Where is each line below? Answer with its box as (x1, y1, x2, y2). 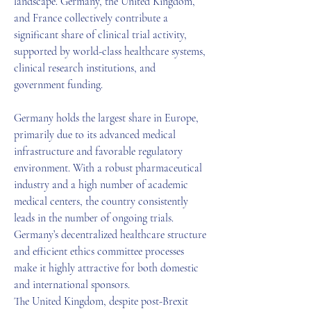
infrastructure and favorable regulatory (14, 144, 183, 158)
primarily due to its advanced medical (14, 128, 176, 142)
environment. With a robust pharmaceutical (14, 161, 202, 175)
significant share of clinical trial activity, (14, 28, 187, 42)
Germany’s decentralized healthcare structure (14, 228, 206, 242)
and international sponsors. (14, 278, 130, 292)
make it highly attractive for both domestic (14, 261, 199, 275)
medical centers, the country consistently (14, 194, 188, 208)
